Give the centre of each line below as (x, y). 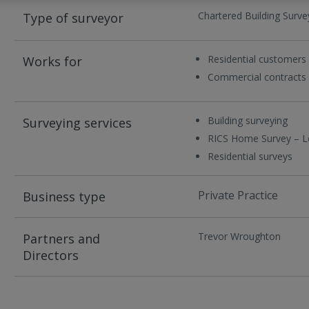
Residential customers (257, 59)
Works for (53, 62)
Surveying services (78, 123)
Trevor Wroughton (239, 237)
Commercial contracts (257, 77)
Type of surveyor (73, 18)
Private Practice (238, 196)
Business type (64, 197)
